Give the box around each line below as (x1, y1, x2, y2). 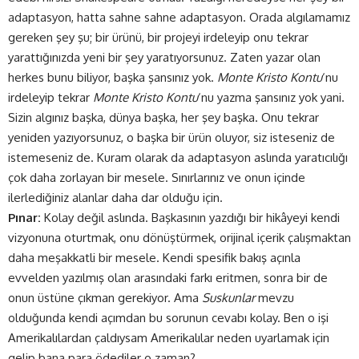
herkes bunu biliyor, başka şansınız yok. (8, 69, 217, 85)
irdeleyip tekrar (8, 89, 93, 105)
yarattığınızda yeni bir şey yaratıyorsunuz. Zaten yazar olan (8, 49, 321, 65)
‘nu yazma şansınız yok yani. (198, 89, 345, 105)
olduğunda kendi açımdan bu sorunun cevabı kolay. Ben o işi (8, 309, 329, 325)
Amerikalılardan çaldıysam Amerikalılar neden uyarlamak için (8, 329, 329, 345)
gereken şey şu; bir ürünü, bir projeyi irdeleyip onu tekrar (8, 29, 309, 45)
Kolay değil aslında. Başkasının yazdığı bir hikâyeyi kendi (41, 209, 340, 225)
